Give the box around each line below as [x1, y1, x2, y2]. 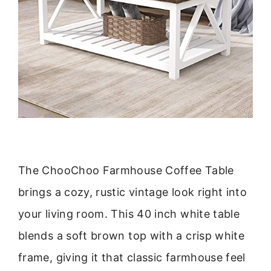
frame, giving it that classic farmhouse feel [18, 250, 246, 264]
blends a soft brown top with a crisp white [18, 229, 245, 242]
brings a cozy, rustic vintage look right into [18, 185, 247, 198]
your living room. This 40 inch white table [18, 207, 240, 220]
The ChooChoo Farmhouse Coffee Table [18, 163, 234, 177]
